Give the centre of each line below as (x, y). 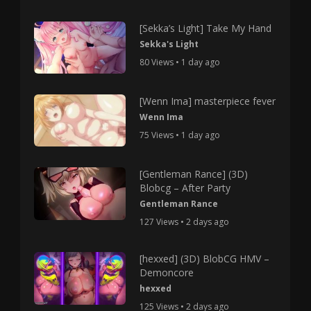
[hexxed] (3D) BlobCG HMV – (204, 259)
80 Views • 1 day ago (179, 62)
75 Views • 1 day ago (179, 135)
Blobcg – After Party (185, 188)
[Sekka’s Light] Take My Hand (205, 28)
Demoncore (166, 273)
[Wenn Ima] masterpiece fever (207, 101)
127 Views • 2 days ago (184, 222)
